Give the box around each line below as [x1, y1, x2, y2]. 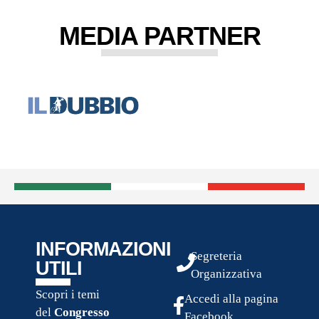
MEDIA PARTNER [58, 21, 261, 51]
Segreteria [191, 249, 243, 263]
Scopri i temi [36, 287, 100, 301]
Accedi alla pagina [184, 291, 279, 305]
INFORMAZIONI [36, 238, 171, 260]
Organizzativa [191, 266, 263, 281]
